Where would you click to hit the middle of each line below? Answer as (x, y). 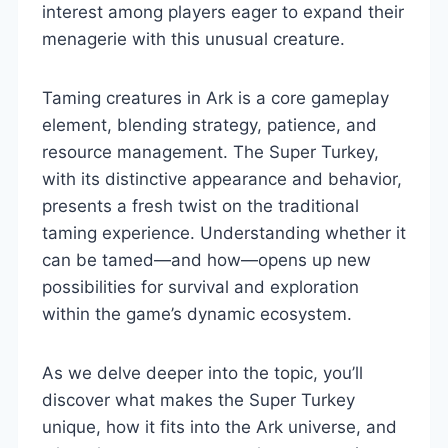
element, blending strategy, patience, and (209, 124)
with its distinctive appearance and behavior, (222, 178)
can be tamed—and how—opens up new (206, 259)
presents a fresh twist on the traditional (200, 205)
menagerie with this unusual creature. (193, 38)
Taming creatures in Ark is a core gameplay (215, 97)
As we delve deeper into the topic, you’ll (202, 372)
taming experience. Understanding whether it (224, 232)
